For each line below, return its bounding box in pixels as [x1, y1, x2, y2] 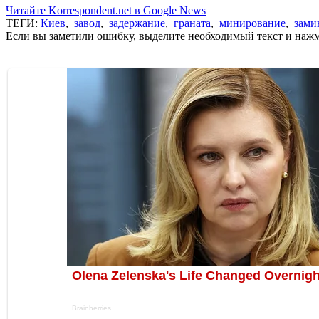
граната [174, 16, 211, 29]
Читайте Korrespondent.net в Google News [6, 4, 206, 16]
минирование [219, 16, 286, 29]
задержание [109, 16, 165, 29]
